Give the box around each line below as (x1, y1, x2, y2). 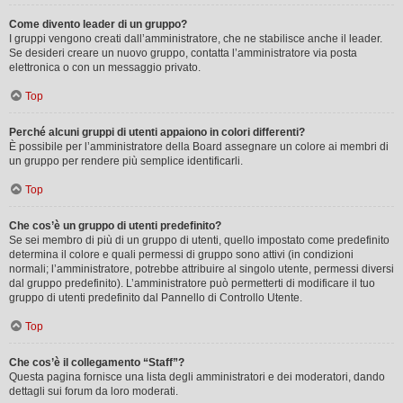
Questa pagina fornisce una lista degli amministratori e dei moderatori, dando (9, 370, 385, 383)
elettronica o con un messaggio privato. (9, 60, 201, 74)
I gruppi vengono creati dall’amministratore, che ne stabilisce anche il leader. (9, 31, 382, 45)
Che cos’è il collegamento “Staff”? (9, 355, 184, 369)
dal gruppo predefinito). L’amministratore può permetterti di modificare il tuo (9, 276, 375, 290)
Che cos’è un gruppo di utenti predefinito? (9, 219, 221, 232)
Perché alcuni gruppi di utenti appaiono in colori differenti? (9, 125, 305, 139)
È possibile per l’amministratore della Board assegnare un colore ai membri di (9, 139, 389, 153)
